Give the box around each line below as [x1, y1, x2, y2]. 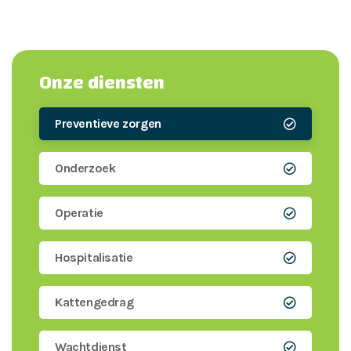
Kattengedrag [55, 294, 134, 309]
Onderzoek [55, 160, 116, 175]
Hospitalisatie [55, 249, 133, 265]
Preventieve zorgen [55, 115, 161, 131]
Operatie [55, 204, 103, 220]
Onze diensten [39, 65, 165, 100]
